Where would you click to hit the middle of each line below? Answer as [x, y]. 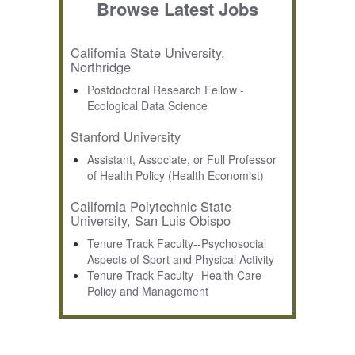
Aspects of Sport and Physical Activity [181, 260]
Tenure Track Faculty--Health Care [174, 275]
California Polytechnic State [151, 206]
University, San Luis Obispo [151, 221]
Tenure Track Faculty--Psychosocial [177, 244]
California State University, [148, 53]
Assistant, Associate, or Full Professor [182, 160]
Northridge [101, 67]
